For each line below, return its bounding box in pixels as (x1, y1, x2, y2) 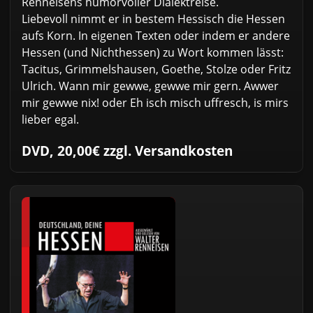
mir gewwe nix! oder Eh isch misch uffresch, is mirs (22, 95, 289, 111)
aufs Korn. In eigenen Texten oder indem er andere (22, 28, 290, 44)
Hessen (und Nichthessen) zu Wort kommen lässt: (22, 45, 284, 61)
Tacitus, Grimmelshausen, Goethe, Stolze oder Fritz (22, 61, 291, 78)
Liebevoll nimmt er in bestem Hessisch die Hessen (22, 11, 285, 27)
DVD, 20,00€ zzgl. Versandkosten (22, 142, 233, 160)
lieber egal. (22, 112, 79, 128)
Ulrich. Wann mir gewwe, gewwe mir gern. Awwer (22, 78, 279, 94)
